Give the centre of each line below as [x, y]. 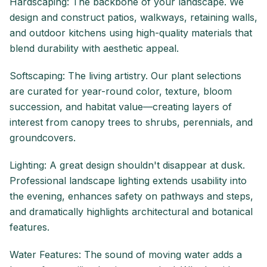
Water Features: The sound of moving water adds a [126, 255]
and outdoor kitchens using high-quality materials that [131, 33]
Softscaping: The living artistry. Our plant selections [125, 76]
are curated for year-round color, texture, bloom [121, 91]
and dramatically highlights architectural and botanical [131, 212]
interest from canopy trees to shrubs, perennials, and [131, 122]
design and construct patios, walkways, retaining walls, [133, 18]
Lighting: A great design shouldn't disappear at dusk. [127, 165]
